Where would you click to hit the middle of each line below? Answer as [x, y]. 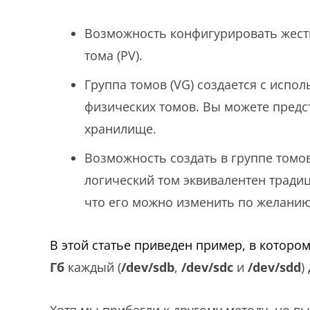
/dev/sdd [274, 267]
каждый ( [93, 267]
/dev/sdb [148, 267]
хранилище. [120, 129]
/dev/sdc [207, 267]
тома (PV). [113, 55]
